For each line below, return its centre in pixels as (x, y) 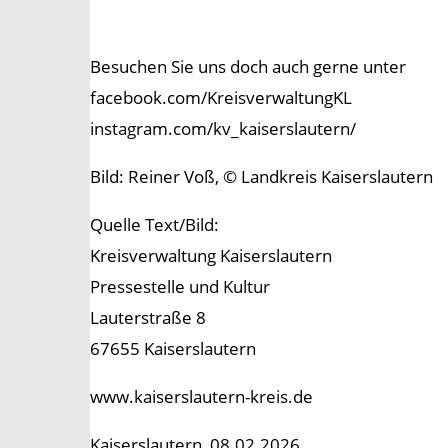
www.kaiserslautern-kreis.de (201, 397)
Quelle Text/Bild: (154, 225)
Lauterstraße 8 (148, 318)
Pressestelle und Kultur (180, 287)
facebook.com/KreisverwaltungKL (221, 98)
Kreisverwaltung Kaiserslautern (211, 256)
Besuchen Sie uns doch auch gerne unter (248, 67)
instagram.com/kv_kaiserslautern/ (223, 129)
